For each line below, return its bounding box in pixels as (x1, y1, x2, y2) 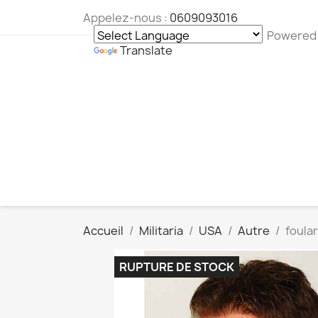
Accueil (83, 223, 124, 238)
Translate (120, 43, 172, 58)
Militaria (139, 223, 183, 238)
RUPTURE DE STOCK (119, 259, 234, 275)
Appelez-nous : (83, 10, 170, 26)
